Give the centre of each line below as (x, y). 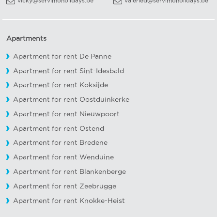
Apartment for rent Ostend (59, 128)
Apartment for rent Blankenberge (70, 172)
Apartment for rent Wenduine (64, 157)
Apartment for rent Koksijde (61, 85)
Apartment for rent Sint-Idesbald (69, 71)
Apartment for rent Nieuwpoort (67, 114)
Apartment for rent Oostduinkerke (71, 100)
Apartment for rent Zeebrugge (65, 186)
